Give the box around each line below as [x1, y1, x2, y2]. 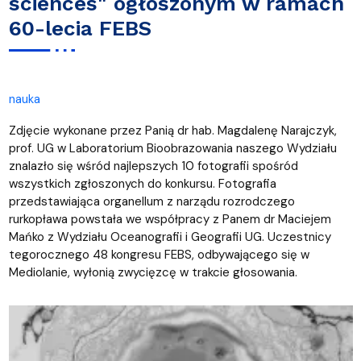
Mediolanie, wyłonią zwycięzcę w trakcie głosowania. [8, 264, 297, 281]
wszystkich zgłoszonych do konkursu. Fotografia [8, 176, 276, 193]
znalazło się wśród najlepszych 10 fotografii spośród [8, 158, 298, 175]
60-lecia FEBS [8, 15, 151, 40]
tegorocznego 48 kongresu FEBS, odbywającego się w [8, 247, 309, 263]
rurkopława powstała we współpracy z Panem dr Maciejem [8, 211, 331, 228]
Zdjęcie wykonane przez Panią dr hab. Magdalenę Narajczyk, [8, 122, 337, 139]
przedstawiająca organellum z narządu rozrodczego [8, 193, 295, 210]
